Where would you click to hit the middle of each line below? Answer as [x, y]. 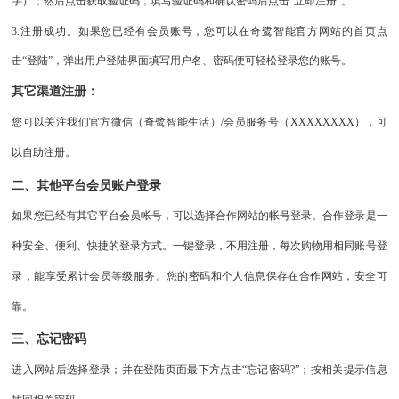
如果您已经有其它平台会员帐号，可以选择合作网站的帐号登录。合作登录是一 [199, 215]
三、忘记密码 [49, 338]
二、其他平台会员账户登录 [87, 185]
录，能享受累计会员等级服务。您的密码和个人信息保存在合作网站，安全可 [199, 276]
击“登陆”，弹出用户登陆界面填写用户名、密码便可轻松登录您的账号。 [182, 61]
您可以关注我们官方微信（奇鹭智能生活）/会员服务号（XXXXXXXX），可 [199, 122]
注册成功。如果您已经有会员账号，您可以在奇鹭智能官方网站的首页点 [204, 31]
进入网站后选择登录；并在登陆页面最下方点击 [127, 370]
